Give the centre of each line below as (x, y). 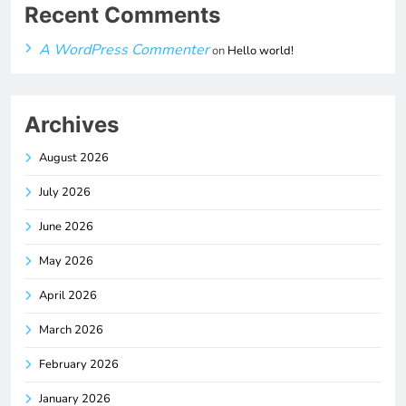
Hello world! (261, 50)
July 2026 (65, 192)
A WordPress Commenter (124, 49)
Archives (72, 124)
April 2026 (68, 295)
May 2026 (66, 261)
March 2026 (71, 329)
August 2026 (74, 157)
